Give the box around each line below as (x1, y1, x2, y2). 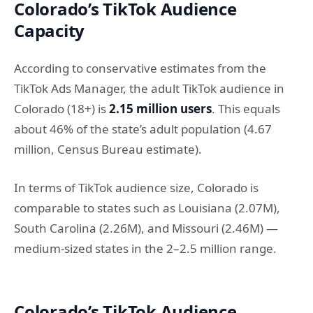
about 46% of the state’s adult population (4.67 (14, 121, 272, 137)
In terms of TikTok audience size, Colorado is (14, 179, 259, 196)
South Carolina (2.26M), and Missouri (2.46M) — (14, 219, 278, 236)
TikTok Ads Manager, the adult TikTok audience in (14, 80, 284, 96)
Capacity (14, 19, 85, 42)
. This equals (212, 101, 280, 117)
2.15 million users (109, 101, 212, 117)
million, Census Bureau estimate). (14, 141, 202, 157)
